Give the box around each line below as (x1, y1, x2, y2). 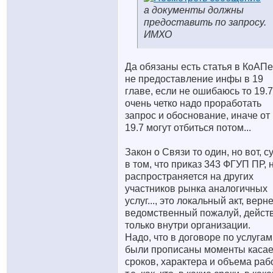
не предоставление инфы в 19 (125, 74, 263, 84)
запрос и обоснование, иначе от (125, 110, 270, 121)
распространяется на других (125, 171, 253, 182)
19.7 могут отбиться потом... (125, 122, 251, 133)
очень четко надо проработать (125, 98, 261, 108)
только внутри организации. (125, 220, 250, 230)
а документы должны (144, 5, 244, 15)
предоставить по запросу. (144, 17, 266, 27)
